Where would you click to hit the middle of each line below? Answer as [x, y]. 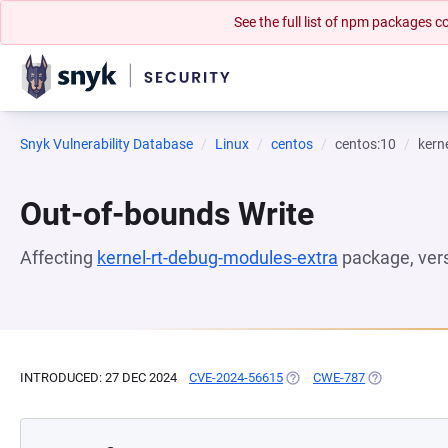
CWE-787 [339, 377]
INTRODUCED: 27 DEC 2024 [98, 377]
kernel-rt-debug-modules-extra [217, 257]
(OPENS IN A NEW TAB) [351, 377]
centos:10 [365, 144]
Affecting [58, 257]
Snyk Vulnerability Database [106, 144]
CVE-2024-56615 [236, 377]
